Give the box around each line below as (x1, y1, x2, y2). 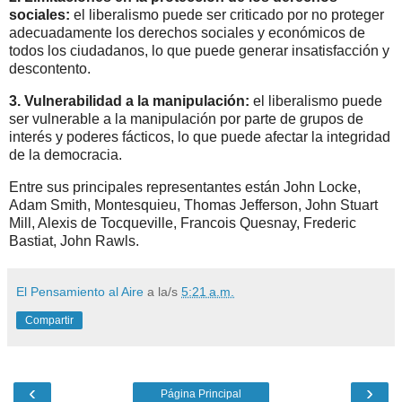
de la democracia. (9, 147, 122, 163)
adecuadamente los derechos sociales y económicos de (9, 25, 365, 41)
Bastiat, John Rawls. (9, 233, 139, 249)
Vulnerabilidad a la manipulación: (24, 93, 249, 109)
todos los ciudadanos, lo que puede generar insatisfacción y (9, 43, 389, 59)
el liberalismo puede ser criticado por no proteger (70, 7, 384, 23)
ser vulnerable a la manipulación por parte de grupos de (9, 111, 363, 127)
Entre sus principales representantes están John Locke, (9, 179, 361, 196)
